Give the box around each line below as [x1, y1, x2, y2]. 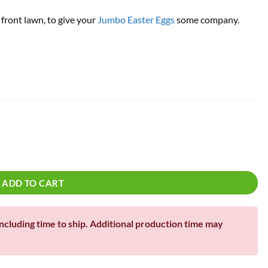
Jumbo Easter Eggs [98, 14, 175, 25]
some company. [175, 14, 240, 25]
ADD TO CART [2, 177, 65, 188]
